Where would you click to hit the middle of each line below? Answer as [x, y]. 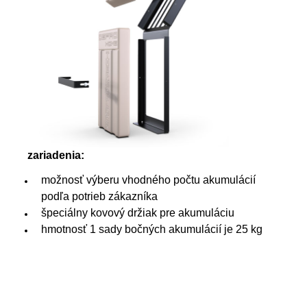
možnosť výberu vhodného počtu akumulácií [148, 180]
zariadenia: [56, 156]
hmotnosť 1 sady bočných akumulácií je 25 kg [152, 230]
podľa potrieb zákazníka [99, 197]
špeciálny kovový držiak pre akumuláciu [138, 213]
